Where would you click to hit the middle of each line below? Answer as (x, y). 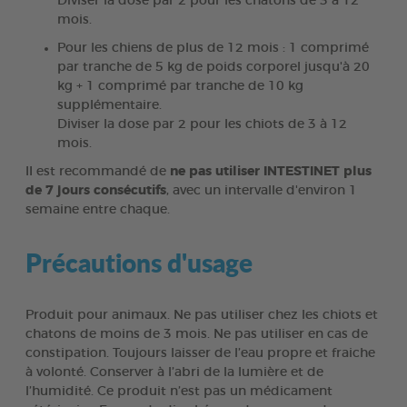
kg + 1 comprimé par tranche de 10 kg (180, 86)
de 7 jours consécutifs (96, 190)
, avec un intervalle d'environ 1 (262, 190)
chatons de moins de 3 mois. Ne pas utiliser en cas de (197, 334)
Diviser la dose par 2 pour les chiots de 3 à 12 (202, 124)
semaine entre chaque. (98, 209)
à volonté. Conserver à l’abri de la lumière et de (174, 372)
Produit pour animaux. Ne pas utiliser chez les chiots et (202, 315)
